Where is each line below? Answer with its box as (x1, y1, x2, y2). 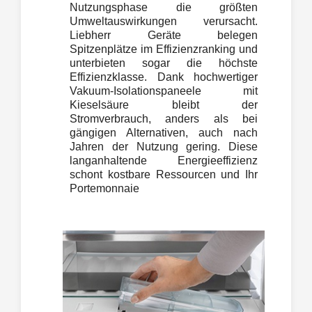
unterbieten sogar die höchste (70, 56, 258, 69)
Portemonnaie (70, 182, 139, 194)
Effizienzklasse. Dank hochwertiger (70, 70, 258, 83)
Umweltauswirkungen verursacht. (70, 15, 258, 27)
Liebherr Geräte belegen (70, 29, 258, 41)
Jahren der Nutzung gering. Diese (70, 140, 258, 153)
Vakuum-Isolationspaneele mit (70, 84, 258, 97)
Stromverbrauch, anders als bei (70, 112, 258, 125)
